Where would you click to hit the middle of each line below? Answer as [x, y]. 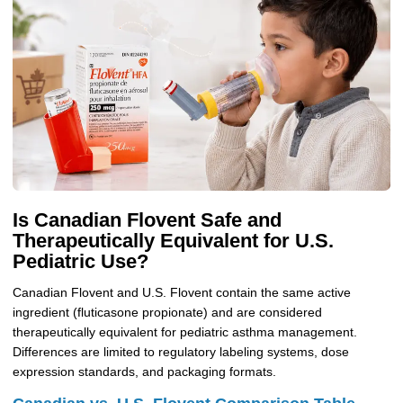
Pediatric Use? [80, 261]
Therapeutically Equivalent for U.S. [173, 240]
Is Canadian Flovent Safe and [147, 219]
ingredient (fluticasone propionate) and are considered [167, 313]
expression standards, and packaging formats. [144, 372]
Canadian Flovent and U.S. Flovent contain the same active [181, 293]
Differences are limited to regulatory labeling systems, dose [180, 353]
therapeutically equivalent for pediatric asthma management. [184, 333]
